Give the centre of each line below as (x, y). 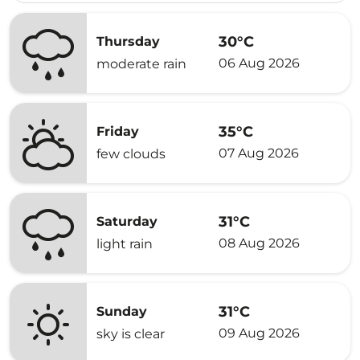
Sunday (122, 311)
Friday (118, 131)
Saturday (127, 221)
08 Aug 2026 (259, 243)
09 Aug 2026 (259, 333)
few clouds (131, 154)
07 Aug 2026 (259, 153)
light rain (125, 244)
